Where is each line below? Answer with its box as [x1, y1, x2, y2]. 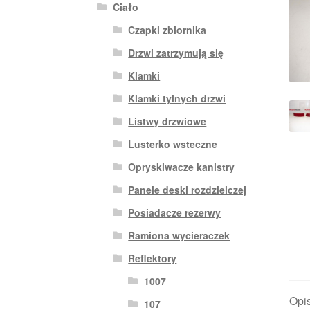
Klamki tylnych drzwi [128, 91, 226, 105]
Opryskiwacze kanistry [128, 159, 235, 174]
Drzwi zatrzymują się [128, 45, 224, 60]
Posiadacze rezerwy [128, 205, 221, 219]
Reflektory [128, 250, 177, 265]
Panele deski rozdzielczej [128, 182, 247, 197]
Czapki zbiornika [128, 22, 207, 37]
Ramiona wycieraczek [128, 228, 230, 242]
